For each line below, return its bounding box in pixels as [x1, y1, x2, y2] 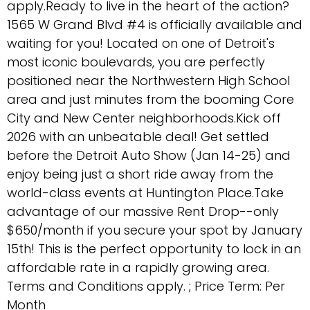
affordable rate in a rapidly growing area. [7, 258, 269, 276]
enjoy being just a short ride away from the [7, 165, 273, 183]
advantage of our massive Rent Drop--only [7, 202, 279, 220]
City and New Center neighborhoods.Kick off [7, 109, 281, 127]
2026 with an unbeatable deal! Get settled [7, 127, 269, 145]
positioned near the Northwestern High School [7, 71, 290, 89]
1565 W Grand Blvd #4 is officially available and [7, 15, 302, 33]
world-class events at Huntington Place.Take [7, 183, 284, 201]
